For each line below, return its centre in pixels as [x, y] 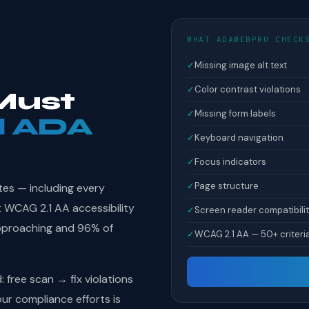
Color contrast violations [248, 89]
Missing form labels [235, 113]
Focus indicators [230, 162]
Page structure [227, 186]
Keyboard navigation [239, 138]
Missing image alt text [241, 65]
